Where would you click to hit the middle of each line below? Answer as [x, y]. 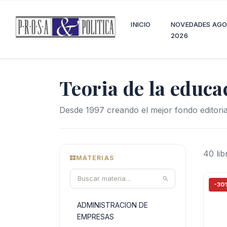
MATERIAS [95, 158]
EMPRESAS [96, 217]
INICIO [141, 24]
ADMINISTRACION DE [112, 205]
